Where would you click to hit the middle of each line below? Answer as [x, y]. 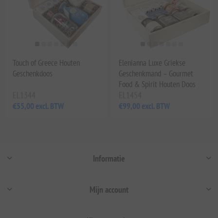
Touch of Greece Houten [46, 63]
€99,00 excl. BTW [144, 106]
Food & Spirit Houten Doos [157, 84]
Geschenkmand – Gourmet [156, 73]
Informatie [109, 158]
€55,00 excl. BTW [38, 106]
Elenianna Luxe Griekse [152, 63]
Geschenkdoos [33, 73]
